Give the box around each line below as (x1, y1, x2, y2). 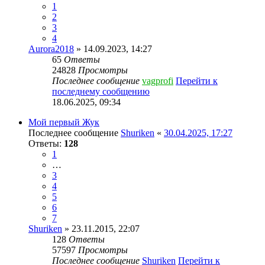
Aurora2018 (28, 43, 74, 54)
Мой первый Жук (28, 117, 99, 127)
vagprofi (142, 75, 173, 86)
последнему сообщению (52, 86, 150, 96)
